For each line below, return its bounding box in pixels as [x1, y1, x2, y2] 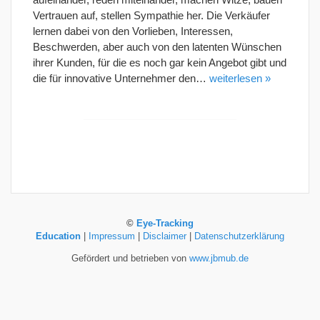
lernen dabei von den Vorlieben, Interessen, [33, 25, 233, 37]
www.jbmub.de [189, 253, 249, 264]
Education [36, 231, 81, 242]
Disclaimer [143, 231, 186, 242]
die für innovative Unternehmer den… [33, 72, 209, 84]
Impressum [89, 231, 135, 242]
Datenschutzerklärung [194, 231, 284, 242]
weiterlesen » [209, 72, 271, 84]
